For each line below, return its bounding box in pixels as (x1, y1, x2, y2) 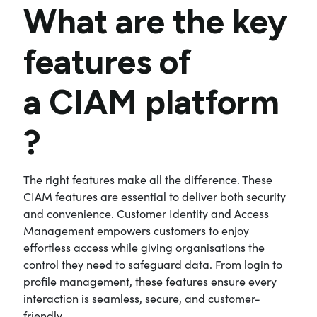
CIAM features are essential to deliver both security (23, 188, 286, 204)
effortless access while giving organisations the (23, 239, 265, 255)
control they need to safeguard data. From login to (23, 256, 282, 272)
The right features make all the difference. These (23, 171, 272, 187)
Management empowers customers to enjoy (23, 222, 249, 238)
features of (23, 40, 191, 82)
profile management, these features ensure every (23, 273, 277, 289)
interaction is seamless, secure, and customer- (23, 290, 260, 306)
